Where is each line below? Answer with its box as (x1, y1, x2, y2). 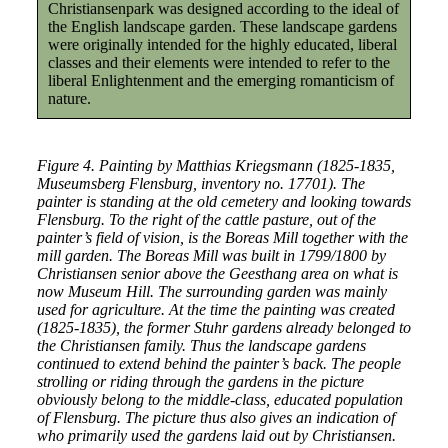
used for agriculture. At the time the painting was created (36, 301, 395, 318)
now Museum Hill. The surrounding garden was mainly (36, 283, 387, 300)
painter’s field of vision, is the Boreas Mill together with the (36, 229, 408, 246)
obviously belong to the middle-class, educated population (36, 391, 403, 408)
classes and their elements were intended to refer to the (47, 54, 390, 71)
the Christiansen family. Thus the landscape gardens (36, 337, 366, 354)
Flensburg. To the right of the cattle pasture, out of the (36, 211, 376, 228)
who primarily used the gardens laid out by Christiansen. (36, 427, 396, 444)
